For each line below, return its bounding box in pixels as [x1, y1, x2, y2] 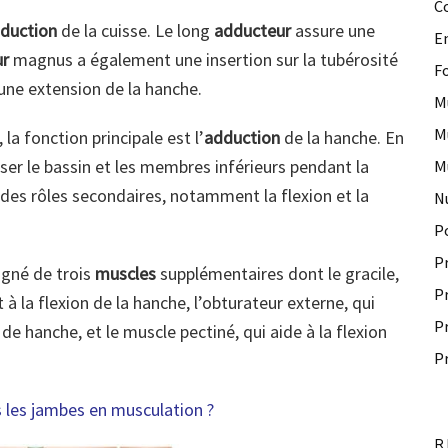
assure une [291, 19, 375, 43]
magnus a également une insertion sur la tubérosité [9, 48, 398, 72]
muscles [95, 262, 156, 286]
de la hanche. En [280, 126, 404, 150]
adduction [204, 126, 280, 150]
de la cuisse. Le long [61, 19, 214, 43]
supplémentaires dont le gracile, [156, 262, 399, 286]
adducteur [214, 19, 291, 43]
